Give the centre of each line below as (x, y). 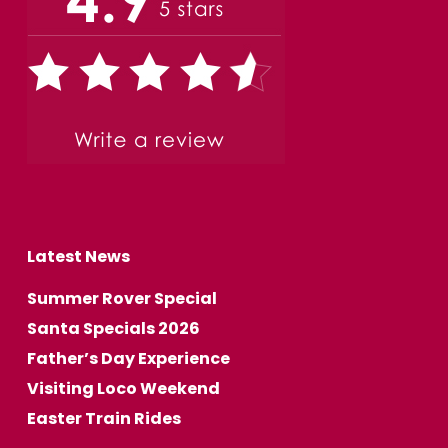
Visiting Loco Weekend (123, 389)
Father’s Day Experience (128, 359)
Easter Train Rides (103, 419)
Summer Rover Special (121, 299)
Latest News (78, 257)
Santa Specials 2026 (113, 329)
